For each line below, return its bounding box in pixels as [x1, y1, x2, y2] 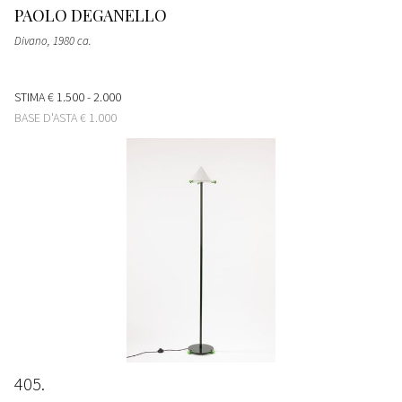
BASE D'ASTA [14, 109, 80, 126]
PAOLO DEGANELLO [14, 4, 167, 26]
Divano [14, 32, 48, 48]
